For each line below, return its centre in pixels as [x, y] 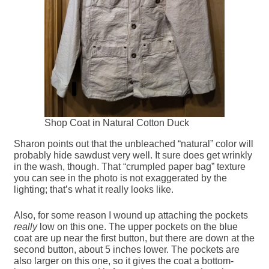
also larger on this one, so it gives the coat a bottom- [124, 261]
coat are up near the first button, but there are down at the [134, 238]
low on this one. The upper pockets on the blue [138, 226]
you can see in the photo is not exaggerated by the [121, 178]
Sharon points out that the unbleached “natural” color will [134, 144]
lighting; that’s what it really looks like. [94, 189]
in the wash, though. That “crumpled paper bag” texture [130, 166]
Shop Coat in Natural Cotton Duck [116, 122]
